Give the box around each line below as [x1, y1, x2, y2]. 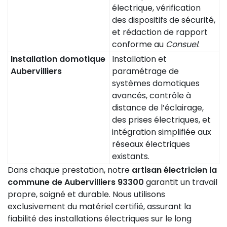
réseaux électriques [112, 138, 190, 150]
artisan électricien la [132, 164, 217, 176]
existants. [112, 150, 149, 162]
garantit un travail [144, 176, 217, 188]
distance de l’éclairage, [112, 102, 204, 113]
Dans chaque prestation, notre [8, 164, 132, 176]
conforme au [112, 39, 166, 50]
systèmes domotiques [112, 78, 200, 89]
